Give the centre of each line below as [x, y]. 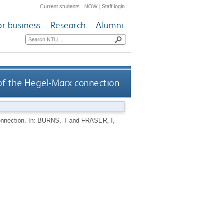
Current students [60, 6]
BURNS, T [52, 120]
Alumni [109, 25]
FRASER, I [97, 120]
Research [68, 25]
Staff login [113, 6]
